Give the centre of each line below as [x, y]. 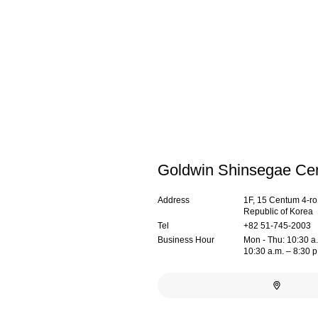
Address [174, 200]
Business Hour [186, 240]
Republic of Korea [279, 211]
